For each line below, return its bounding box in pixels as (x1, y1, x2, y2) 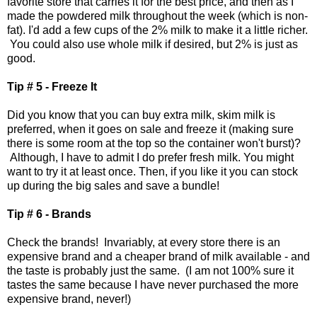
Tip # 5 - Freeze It (7, 81, 97, 93)
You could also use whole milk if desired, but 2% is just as (7, 38, 298, 51)
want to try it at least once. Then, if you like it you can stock (7, 166, 298, 178)
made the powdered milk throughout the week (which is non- (7, 10, 308, 23)
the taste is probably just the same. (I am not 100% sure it (7, 265, 294, 277)
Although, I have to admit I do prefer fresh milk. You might (7, 151, 294, 164)
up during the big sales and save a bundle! (7, 180, 219, 192)
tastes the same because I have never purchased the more (7, 279, 299, 292)
